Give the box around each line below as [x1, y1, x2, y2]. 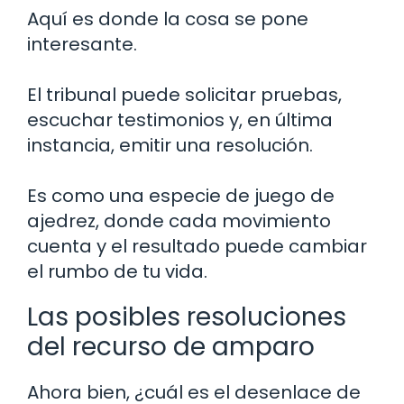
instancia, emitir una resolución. [27, 132, 313, 158]
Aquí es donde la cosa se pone [27, 5, 308, 32]
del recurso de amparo [27, 328, 315, 364]
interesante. [27, 31, 137, 57]
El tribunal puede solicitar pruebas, [27, 81, 342, 107]
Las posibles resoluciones [27, 298, 346, 335]
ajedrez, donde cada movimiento [27, 207, 331, 234]
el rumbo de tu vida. [27, 258, 207, 284]
